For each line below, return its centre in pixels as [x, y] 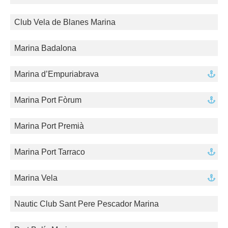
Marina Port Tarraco [50, 152]
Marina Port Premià [49, 126]
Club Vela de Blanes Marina [65, 22]
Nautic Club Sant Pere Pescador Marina [87, 204]
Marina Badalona [45, 48]
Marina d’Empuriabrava [56, 74]
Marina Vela [36, 178]
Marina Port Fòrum [48, 100]
